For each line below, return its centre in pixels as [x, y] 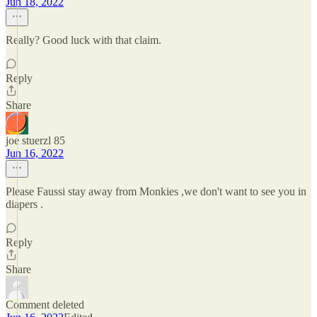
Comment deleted [45, 305]
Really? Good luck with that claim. [83, 40]
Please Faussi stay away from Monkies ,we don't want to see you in [156, 191]
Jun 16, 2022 [35, 153]
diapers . [24, 204]
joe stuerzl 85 [35, 140]
